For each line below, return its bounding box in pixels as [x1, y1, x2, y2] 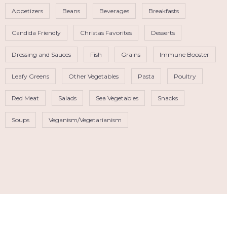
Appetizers [12, 7, 43, 15]
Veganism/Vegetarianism [49, 116, 122, 124]
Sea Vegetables [96, 94, 138, 102]
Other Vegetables [68, 72, 119, 80]
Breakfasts [148, 7, 179, 15]
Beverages [99, 7, 129, 15]
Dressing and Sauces [12, 50, 71, 58]
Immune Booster [160, 50, 209, 58]
